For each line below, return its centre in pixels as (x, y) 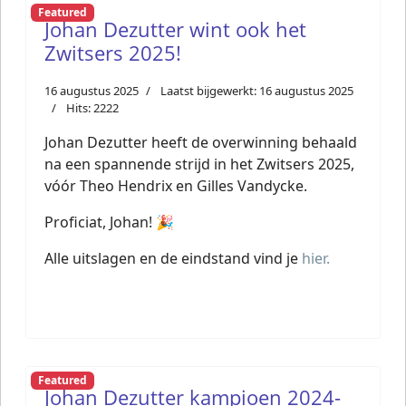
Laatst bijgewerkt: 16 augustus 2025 (257, 91)
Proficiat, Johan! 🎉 (109, 222)
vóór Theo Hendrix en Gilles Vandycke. (176, 186)
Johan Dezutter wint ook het (175, 29)
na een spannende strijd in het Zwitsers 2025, (199, 164)
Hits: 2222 (92, 108)
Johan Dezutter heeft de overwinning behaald (201, 142)
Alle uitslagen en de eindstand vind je (173, 258)
